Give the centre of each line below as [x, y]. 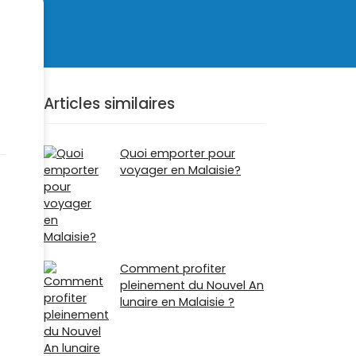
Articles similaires [109, 104]
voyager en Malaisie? [180, 170]
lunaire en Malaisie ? [177, 302]
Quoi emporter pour [178, 154]
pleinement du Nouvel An [192, 286]
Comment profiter [173, 269]
